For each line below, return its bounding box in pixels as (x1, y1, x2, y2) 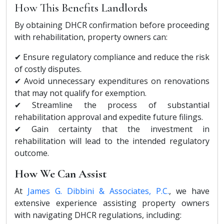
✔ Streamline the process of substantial (14, 99, 209, 110)
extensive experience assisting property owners (14, 197, 209, 208)
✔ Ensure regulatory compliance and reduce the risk (14, 51, 209, 62)
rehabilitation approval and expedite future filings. (14, 111, 203, 122)
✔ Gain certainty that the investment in (14, 123, 209, 134)
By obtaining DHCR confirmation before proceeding (14, 19, 209, 30)
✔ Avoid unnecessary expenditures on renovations (14, 75, 209, 86)
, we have (169, 185, 209, 196)
